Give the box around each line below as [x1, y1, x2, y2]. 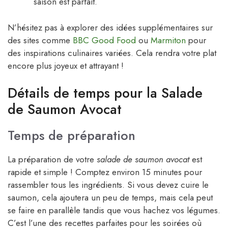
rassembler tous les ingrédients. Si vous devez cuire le [8, 179, 209, 191]
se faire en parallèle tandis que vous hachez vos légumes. [8, 204, 220, 217]
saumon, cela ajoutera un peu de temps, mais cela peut [8, 191, 213, 204]
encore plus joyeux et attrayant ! [8, 59, 124, 72]
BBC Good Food [73, 34, 136, 46]
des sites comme [8, 34, 73, 46]
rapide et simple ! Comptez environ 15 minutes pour [8, 166, 202, 179]
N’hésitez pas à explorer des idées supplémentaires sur [8, 21, 213, 34]
